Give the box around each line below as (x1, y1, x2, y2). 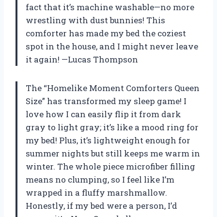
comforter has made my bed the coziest (26, 27, 186, 39)
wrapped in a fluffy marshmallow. (26, 186, 167, 198)
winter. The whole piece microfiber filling (26, 160, 195, 172)
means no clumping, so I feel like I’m (26, 173, 174, 185)
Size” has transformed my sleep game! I (26, 95, 186, 107)
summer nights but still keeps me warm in (26, 147, 200, 159)
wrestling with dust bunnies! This (26, 14, 165, 26)
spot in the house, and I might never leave (26, 40, 198, 52)
